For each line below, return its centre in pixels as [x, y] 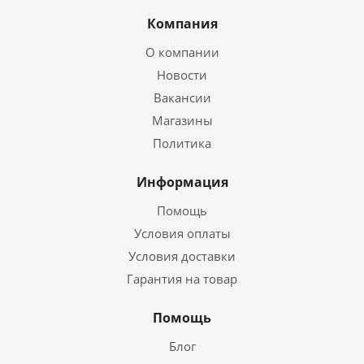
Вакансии [182, 97]
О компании [182, 52]
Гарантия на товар [182, 279]
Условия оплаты [182, 233]
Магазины [182, 120]
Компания [182, 24]
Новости [182, 75]
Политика [182, 143]
